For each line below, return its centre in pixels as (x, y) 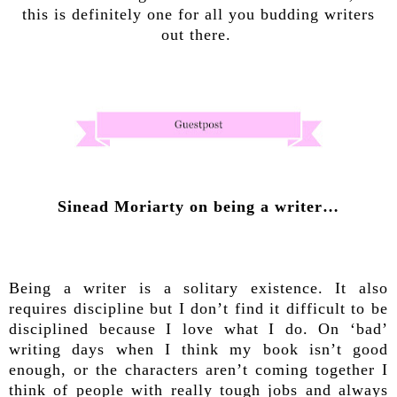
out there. (198, 34)
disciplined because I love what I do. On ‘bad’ (198, 328)
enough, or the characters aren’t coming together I (198, 369)
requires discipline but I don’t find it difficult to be (198, 308)
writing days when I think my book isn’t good (198, 349)
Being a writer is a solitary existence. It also (198, 288)
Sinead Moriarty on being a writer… (198, 206)
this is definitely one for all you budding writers (198, 14)
